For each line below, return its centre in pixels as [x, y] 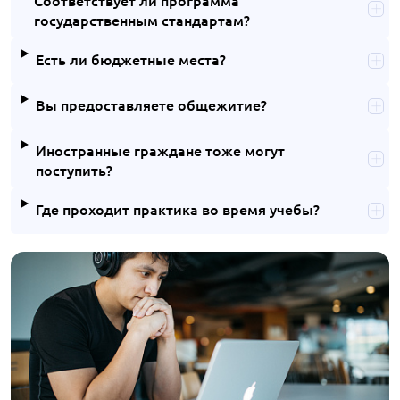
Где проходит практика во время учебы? [177, 208]
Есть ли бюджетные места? [130, 58]
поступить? [74, 169]
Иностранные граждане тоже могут [160, 150]
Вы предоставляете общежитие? [151, 104]
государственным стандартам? [142, 19]
